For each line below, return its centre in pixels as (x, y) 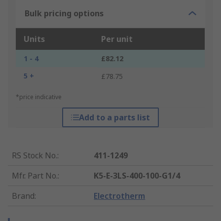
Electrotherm (120, 196)
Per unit (117, 39)
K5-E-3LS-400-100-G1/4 (137, 176)
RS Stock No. (35, 156)
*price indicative (39, 97)
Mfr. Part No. (35, 176)
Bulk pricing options (64, 14)
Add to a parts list (114, 118)
